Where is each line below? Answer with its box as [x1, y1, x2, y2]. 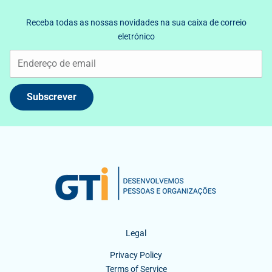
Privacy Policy [110, 250, 162, 260]
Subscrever [27, 90, 76, 103]
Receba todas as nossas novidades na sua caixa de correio [25, 17, 246, 27]
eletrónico [117, 31, 155, 41]
